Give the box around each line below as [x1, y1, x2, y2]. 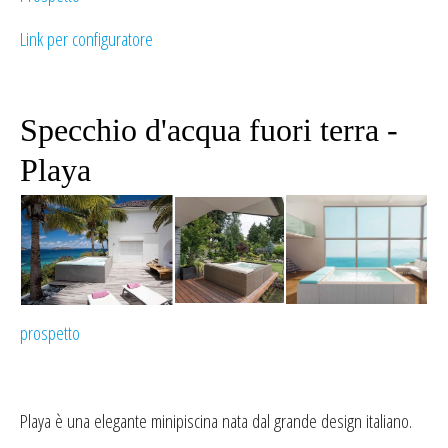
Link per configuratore [20, 26, 153, 52]
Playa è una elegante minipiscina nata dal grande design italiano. [20, 408, 412, 434]
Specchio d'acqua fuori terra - [20, 112, 398, 148]
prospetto [20, 320, 80, 346]
